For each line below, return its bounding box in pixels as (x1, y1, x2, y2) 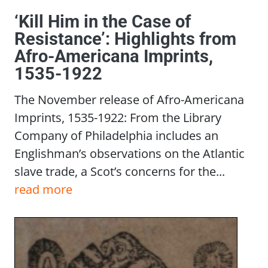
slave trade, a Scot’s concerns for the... (14, 162, 225, 179)
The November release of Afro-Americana (14, 90, 244, 108)
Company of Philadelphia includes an (14, 126, 218, 144)
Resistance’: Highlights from (14, 28, 236, 49)
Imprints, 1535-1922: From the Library (14, 108, 221, 126)
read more (14, 180, 72, 197)
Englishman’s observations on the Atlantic (14, 144, 245, 162)
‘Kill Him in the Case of (14, 11, 191, 32)
